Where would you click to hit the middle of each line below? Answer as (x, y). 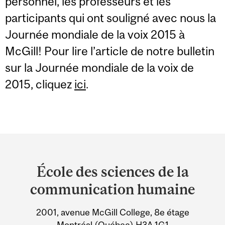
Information (53, 204)
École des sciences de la (113, 172)
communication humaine (113, 189)
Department (53, 145)
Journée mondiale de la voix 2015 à (95, 35)
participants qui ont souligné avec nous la (110, 18)
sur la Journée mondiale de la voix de (99, 68)
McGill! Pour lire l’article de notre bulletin (110, 51)
